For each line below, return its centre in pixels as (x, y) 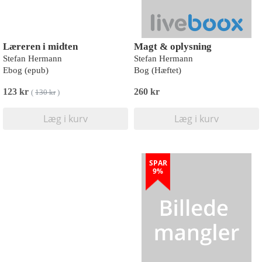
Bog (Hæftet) (158, 70)
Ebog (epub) (26, 70)
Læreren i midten (40, 46)
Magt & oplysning (173, 46)
